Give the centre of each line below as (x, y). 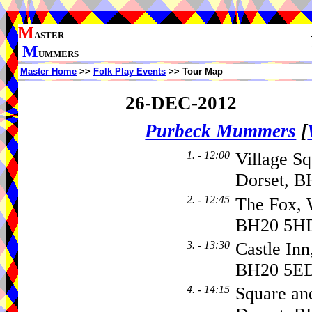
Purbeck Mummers (221, 131)
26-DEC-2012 (181, 103)
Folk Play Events (130, 71)
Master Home (48, 71)
